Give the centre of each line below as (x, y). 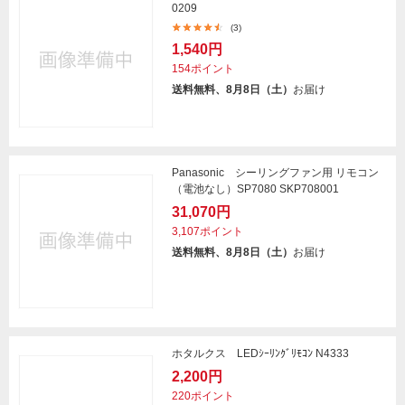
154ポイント (203, 69)
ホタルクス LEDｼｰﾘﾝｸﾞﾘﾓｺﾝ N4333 (260, 353)
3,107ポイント (207, 231)
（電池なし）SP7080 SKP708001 (255, 189)
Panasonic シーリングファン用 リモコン (275, 173)
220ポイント (203, 396)
